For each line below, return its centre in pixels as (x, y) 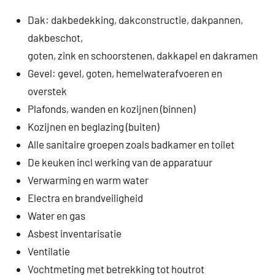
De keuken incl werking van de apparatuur (120, 162)
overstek (48, 91)
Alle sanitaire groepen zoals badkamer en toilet (131, 145)
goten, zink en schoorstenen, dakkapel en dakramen (143, 56)
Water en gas (57, 216)
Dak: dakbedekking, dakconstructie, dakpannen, (136, 20)
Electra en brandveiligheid (86, 198)
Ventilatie (49, 251)
